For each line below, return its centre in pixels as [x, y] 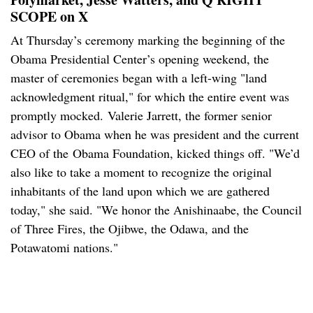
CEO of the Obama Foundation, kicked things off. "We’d [155, 153]
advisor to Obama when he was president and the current [155, 134]
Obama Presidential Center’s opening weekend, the [140, 59]
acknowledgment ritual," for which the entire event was [150, 97]
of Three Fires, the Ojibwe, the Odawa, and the [130, 229]
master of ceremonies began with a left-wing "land [139, 78]
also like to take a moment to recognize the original [141, 172]
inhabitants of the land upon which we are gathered [140, 191]
